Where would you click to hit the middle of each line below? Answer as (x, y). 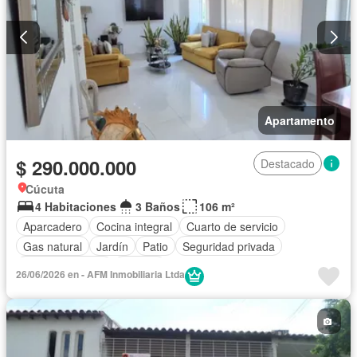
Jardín (112, 246)
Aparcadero (53, 226)
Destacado (288, 164)
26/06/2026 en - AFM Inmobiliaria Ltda (100, 275)
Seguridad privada (229, 246)
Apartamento (300, 121)
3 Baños (158, 207)
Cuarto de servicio (232, 226)
